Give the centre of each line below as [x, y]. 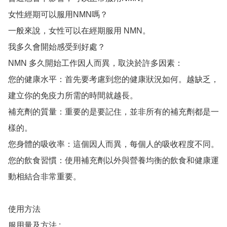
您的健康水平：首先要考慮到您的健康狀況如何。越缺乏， [113, 80]
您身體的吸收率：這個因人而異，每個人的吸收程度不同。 [113, 144]
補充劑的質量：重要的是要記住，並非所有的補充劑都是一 [113, 112]
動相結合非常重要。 [45, 177]
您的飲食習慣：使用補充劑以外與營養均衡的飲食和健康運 [113, 161]
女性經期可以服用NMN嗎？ [58, 15]
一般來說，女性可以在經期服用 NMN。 [79, 31]
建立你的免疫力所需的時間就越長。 [73, 96]
